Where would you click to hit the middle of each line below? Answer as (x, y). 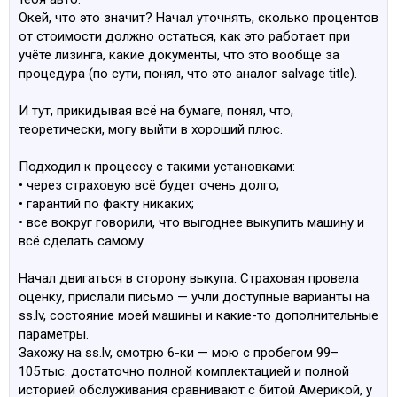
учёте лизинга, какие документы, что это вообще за (179, 55)
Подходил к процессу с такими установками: (157, 167)
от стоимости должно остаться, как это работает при (184, 36)
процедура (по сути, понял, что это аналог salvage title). (188, 74)
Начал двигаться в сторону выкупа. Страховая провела (189, 278)
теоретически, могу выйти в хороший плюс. (151, 129)
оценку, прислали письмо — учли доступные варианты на (194, 297)
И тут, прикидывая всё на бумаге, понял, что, (156, 111)
